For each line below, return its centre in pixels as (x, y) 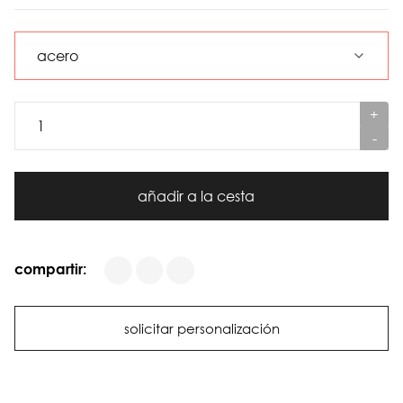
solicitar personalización (201, 328)
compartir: (50, 269)
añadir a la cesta (198, 196)
